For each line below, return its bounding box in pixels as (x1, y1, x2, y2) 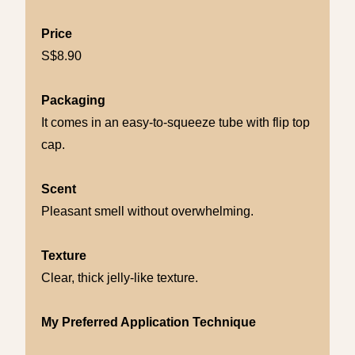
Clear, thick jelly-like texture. (41, 271, 198, 285)
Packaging (41, 94, 105, 108)
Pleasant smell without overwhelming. (41, 204, 254, 219)
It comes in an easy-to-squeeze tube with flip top (41, 116, 310, 130)
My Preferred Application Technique (41, 315, 256, 330)
